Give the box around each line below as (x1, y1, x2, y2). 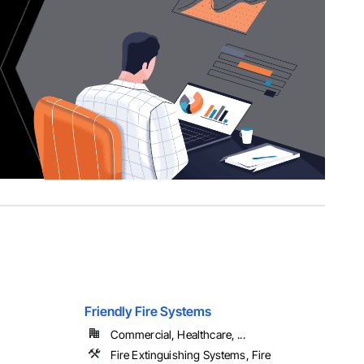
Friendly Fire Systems (84, 303, 211, 320)
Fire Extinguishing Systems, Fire (110, 348, 271, 362)
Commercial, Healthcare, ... (110, 327, 245, 342)
